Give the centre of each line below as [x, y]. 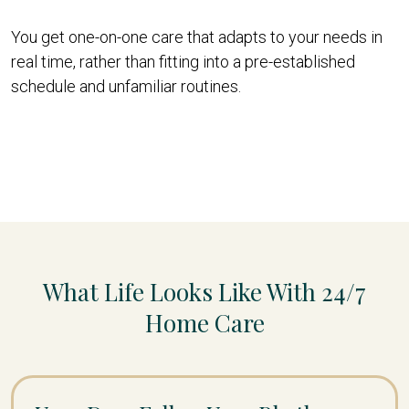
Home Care [204, 322]
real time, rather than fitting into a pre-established [183, 61]
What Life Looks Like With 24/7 [204, 291]
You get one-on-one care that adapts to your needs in [197, 37]
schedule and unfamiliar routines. [126, 86]
